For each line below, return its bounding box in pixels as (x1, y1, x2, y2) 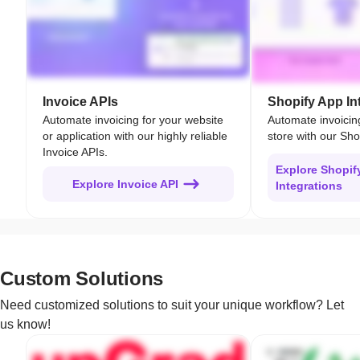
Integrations (276, 178, 342, 192)
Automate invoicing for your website (43, 112, 223, 126)
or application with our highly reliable (43, 129, 227, 142)
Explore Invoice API (72, 177, 178, 190)
